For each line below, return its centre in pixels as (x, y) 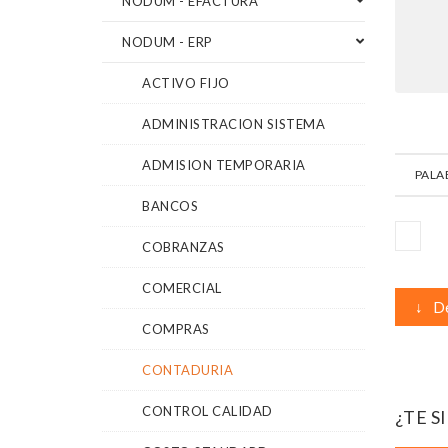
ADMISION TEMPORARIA (224, 164)
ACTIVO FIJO (186, 82)
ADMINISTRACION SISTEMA (233, 123)
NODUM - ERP (167, 41)
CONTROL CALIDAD (207, 410)
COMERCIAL (182, 287)
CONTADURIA (187, 369)
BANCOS (170, 205)
